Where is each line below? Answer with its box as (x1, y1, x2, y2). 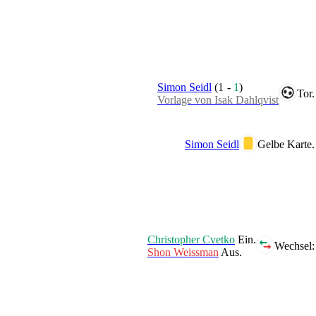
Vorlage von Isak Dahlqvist (157, 93, 279, 106)
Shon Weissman (147, 245, 219, 258)
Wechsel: (274, 239, 315, 252)
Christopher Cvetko (147, 233, 235, 245)
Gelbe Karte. (257, 138, 315, 150)
